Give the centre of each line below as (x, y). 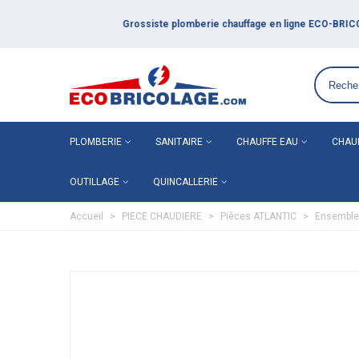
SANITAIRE (179, 142)
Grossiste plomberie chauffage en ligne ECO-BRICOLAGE (202, 24)
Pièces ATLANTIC (258, 216)
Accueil (87, 216)
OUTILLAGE (95, 182)
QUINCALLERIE (186, 182)
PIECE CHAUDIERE (162, 216)
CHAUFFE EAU (267, 142)
